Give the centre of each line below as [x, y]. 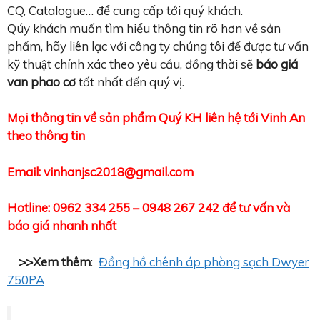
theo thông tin [46, 136]
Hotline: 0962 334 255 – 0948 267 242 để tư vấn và [149, 208]
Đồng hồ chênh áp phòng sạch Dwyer [204, 261]
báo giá [277, 64]
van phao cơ [43, 81]
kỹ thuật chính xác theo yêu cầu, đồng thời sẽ [131, 64]
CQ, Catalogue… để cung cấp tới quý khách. [125, 10]
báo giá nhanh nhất [62, 226]
